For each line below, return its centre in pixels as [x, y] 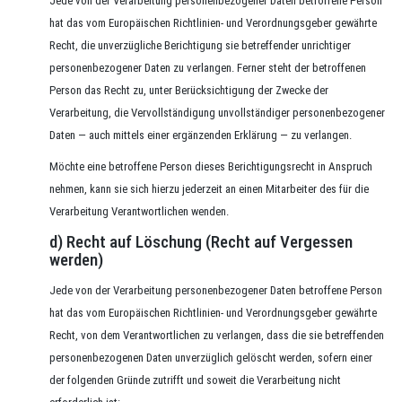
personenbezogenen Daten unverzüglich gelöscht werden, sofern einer [211, 358]
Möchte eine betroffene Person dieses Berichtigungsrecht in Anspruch [211, 166]
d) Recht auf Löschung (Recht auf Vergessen [201, 242]
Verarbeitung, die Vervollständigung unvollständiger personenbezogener [217, 113]
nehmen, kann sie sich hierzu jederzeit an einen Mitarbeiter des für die [209, 189]
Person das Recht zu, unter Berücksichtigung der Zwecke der [189, 90]
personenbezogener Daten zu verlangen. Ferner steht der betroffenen [208, 68]
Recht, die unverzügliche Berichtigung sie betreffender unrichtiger [200, 45]
